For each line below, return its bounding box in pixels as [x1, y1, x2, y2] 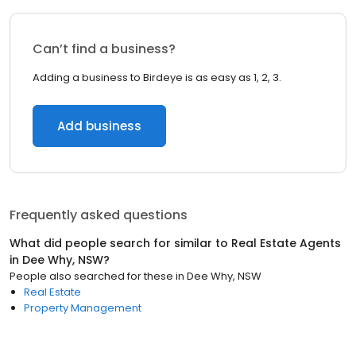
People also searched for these [10, 269, 173, 284]
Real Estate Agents [231, 235, 341, 251]
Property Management [24, 300, 141, 315]
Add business [57, 118, 141, 134]
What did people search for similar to [10, 235, 231, 251]
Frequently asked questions [10, 206, 188, 224]
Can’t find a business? [33, 40, 176, 58]
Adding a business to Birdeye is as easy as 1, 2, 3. [33, 70, 281, 85]
